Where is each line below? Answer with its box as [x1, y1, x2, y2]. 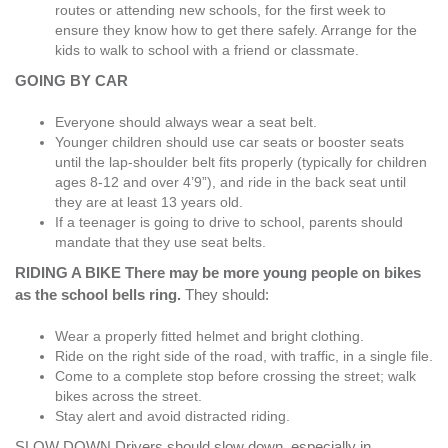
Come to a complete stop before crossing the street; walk [55, 367, 416, 384]
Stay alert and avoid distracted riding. [55, 407, 290, 424]
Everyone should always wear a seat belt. [55, 113, 317, 130]
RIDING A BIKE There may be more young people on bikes [15, 263, 421, 281]
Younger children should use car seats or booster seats [55, 133, 404, 150]
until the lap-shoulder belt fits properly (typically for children [55, 153, 427, 170]
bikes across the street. [55, 387, 202, 404]
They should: [185, 285, 269, 303]
